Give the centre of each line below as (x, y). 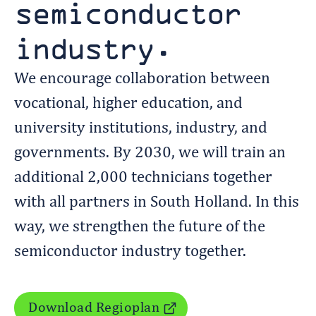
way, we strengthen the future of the (140, 227)
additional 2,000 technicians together (143, 178)
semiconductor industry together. (130, 252)
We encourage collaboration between (142, 79)
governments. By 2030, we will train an (150, 153)
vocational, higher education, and (128, 104)
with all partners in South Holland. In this (157, 202)
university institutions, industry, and (141, 128)
